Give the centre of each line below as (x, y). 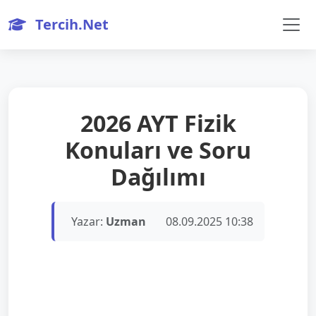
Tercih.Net (70, 24)
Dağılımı (158, 177)
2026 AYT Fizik (158, 123)
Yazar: (89, 221)
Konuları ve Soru (158, 150)
